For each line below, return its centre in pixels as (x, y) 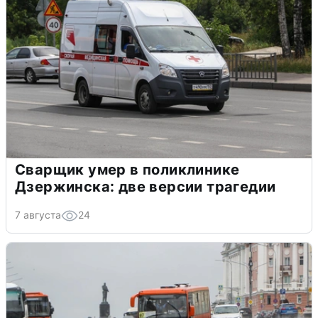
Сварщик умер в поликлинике (127, 169)
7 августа (38, 214)
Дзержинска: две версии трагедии (146, 186)
